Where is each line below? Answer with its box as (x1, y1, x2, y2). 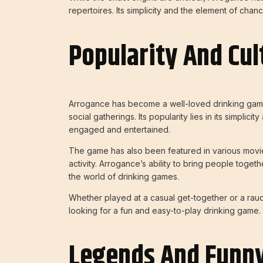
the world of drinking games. (69, 171, 179, 181)
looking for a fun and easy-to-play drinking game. (69, 205, 261, 215)
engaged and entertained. (69, 124, 170, 134)
